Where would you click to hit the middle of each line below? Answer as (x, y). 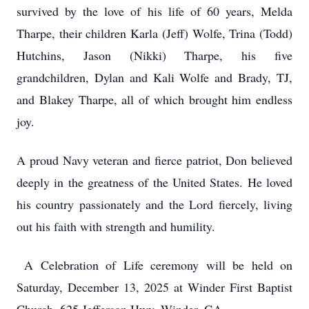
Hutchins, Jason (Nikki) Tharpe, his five (154, 55)
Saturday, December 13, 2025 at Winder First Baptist (154, 287)
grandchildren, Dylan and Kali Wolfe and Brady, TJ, (154, 77)
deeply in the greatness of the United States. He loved (154, 182)
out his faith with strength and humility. (116, 226)
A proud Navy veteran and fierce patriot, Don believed (154, 160)
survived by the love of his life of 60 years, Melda (154, 11)
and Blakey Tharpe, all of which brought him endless (154, 99)
